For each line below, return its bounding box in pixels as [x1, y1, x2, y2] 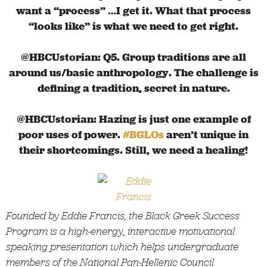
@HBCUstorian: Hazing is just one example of [16, 111, 251, 126]
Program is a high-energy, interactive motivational [6, 223, 235, 238]
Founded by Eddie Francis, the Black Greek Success [6, 208, 240, 223]
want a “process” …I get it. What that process [16, 3, 251, 18]
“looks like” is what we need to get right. [29, 18, 238, 33]
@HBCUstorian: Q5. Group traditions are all [21, 49, 246, 64]
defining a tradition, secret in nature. [37, 80, 230, 95]
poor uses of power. [18, 127, 123, 142]
